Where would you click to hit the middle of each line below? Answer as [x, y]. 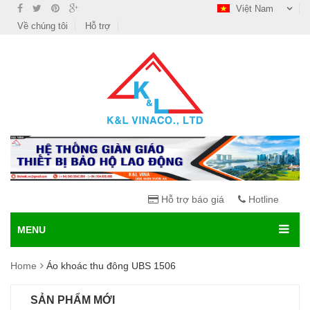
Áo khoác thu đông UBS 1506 [111, 266]
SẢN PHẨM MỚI [73, 300]
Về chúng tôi [43, 26]
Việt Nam [255, 9]
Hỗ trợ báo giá [191, 200]
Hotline [262, 200]
